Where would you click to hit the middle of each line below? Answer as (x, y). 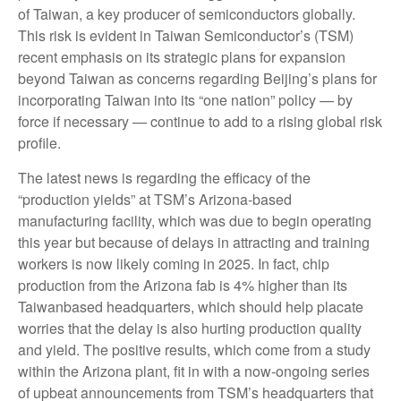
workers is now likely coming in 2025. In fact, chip (174, 264)
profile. (39, 143)
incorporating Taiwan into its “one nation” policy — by (185, 100)
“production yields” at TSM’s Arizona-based (155, 200)
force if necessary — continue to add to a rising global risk (200, 122)
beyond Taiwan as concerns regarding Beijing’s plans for (197, 79)
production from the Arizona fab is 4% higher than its (183, 286)
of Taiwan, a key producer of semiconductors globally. (187, 14)
